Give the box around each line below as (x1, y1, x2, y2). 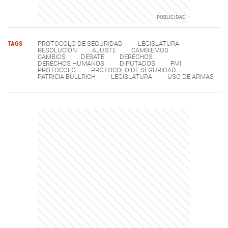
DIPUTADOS (120, 60, 155, 68)
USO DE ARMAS (167, 73, 214, 81)
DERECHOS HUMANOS (38, 60, 104, 68)
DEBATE (81, 53, 104, 61)
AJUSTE (92, 46, 116, 54)
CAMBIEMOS (131, 46, 168, 54)
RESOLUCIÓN (38, 46, 77, 54)
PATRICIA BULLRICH (38, 73, 96, 81)
